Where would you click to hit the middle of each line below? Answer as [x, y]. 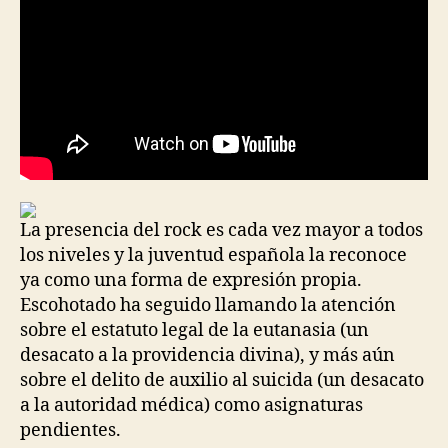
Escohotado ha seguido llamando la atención [208, 305]
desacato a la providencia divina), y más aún [207, 355]
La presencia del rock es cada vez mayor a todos [221, 230]
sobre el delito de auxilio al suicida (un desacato [222, 380]
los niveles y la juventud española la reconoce [213, 255]
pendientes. [70, 430]
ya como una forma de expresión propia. [191, 280]
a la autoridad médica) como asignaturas [191, 405]
